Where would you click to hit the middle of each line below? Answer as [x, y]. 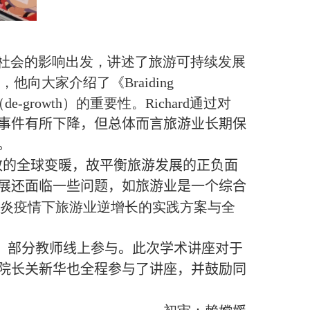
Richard [167, 103]
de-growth [34, 103]
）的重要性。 [104, 103]
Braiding [149, 82]
